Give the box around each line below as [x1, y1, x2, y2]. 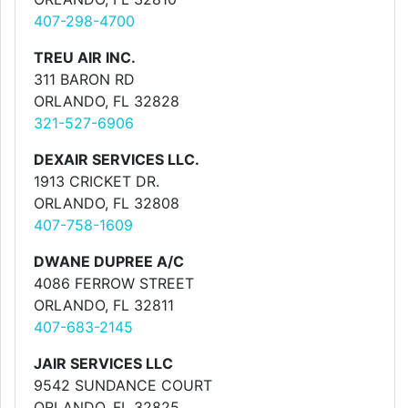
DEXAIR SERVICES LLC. [34, 150, 199, 168]
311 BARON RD [34, 70, 135, 88]
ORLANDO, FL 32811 [34, 296, 174, 314]
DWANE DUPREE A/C [34, 252, 184, 270]
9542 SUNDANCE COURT [34, 376, 212, 394]
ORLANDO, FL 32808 [34, 194, 179, 212]
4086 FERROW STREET [34, 274, 194, 292]
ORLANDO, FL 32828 [34, 92, 179, 110]
